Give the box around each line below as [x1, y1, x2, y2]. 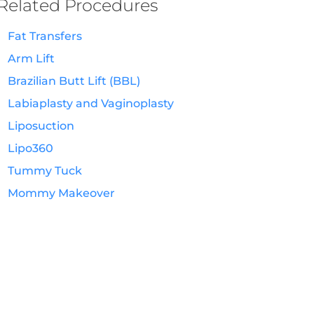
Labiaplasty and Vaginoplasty [7, 97, 174, 111]
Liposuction [7, 119, 74, 133]
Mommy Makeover [7, 186, 115, 200]
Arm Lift [7, 52, 55, 66]
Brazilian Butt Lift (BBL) [7, 74, 140, 88]
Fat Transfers [7, 29, 82, 43]
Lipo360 [7, 142, 53, 156]
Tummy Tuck [7, 164, 82, 178]
